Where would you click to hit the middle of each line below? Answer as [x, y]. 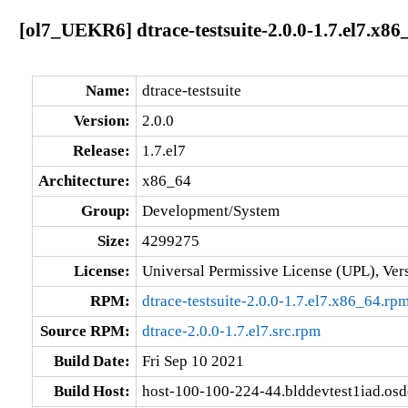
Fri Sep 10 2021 [193, 361]
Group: [105, 210]
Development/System [210, 210]
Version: [102, 120]
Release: [101, 150]
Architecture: [84, 180]
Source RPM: [85, 331]
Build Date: [92, 361]
